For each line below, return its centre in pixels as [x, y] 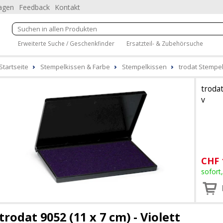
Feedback [34, 7]
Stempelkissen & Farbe [75, 67]
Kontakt [67, 7]
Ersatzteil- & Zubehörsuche [165, 43]
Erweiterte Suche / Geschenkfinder [66, 43]
